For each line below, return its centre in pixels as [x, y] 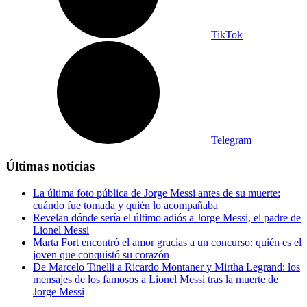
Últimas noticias [50, 167]
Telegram [231, 140]
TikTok [227, 34]
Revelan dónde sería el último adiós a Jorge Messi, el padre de [167, 218]
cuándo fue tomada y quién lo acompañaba [125, 206]
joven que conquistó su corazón [101, 255]
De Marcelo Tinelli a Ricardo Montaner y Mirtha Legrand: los [167, 267]
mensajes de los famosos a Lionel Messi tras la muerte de [156, 280]
